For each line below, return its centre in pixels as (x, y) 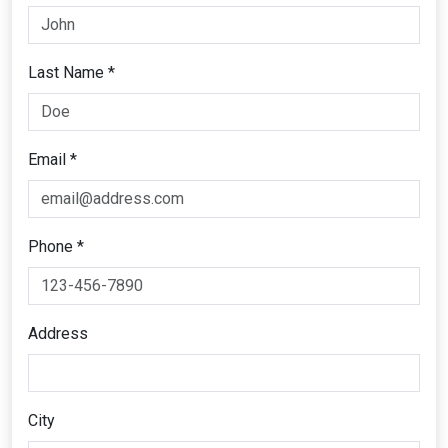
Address (58, 333)
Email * (52, 159)
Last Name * (71, 72)
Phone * (56, 246)
